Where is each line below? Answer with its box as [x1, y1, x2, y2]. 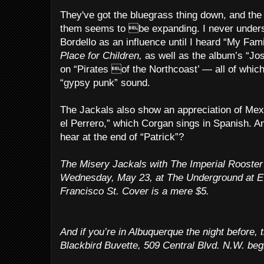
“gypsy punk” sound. [60, 77, 150, 88]
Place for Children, [60, 50, 142, 61]
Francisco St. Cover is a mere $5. [60, 186, 209, 197]
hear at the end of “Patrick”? [60, 131, 184, 143]
